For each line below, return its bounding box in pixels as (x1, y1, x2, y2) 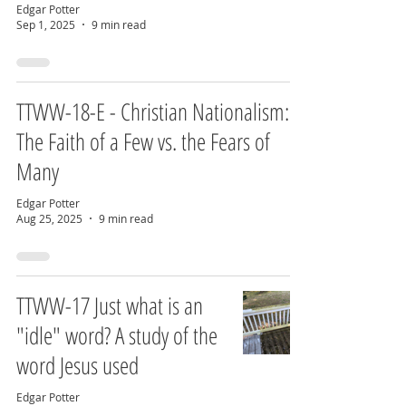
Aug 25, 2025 (16, 211, 82, 226)
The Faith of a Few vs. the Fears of (16, 125, 270, 158)
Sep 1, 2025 (16, 17, 75, 32)
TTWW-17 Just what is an (16, 289, 203, 322)
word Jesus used (16, 349, 139, 382)
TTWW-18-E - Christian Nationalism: (16, 95, 289, 128)
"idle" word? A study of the (16, 319, 217, 352)
